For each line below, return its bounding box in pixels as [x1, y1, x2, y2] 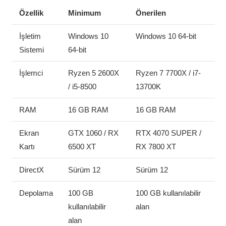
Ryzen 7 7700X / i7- [135, 68, 201, 77]
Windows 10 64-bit [135, 31, 196, 40]
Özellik [19, 8, 43, 17]
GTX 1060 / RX [68, 128, 119, 137]
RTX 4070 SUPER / [135, 128, 201, 137]
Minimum [68, 8, 101, 17]
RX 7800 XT [135, 142, 176, 151]
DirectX [19, 165, 44, 174]
